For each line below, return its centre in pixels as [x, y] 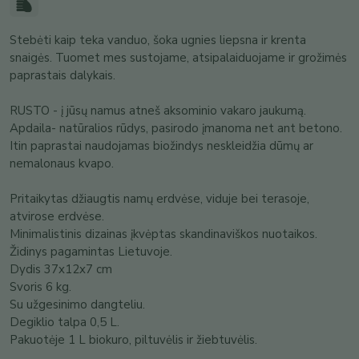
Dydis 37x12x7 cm [61, 269]
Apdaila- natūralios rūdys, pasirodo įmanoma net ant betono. [176, 128]
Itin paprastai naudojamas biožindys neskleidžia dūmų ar [161, 146]
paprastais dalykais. [63, 75]
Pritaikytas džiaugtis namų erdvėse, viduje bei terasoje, [159, 199]
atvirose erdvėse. [57, 216]
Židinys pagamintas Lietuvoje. [91, 252]
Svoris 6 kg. [40, 287]
